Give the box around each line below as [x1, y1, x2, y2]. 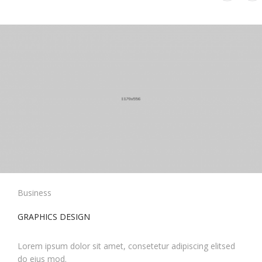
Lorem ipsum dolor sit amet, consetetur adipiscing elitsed [18, 240, 235, 252]
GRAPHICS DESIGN [18, 211, 90, 223]
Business [18, 187, 51, 199]
